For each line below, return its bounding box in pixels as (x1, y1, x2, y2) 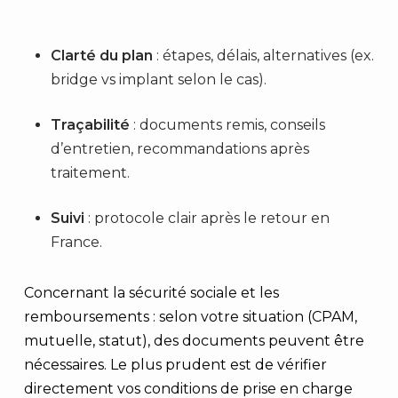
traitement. (50, 164, 130, 181)
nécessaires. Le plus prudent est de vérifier (23, 356, 327, 373)
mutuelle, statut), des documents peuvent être (23, 332, 364, 349)
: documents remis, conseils (129, 116, 325, 133)
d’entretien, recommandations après (50, 140, 309, 157)
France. (50, 234, 102, 251)
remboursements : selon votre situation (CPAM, (23, 308, 357, 325)
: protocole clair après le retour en (84, 210, 330, 227)
